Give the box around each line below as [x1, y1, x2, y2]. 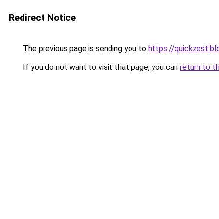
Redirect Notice [9, 12, 76, 23]
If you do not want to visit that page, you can [21, 63, 180, 72]
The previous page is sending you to [21, 44, 148, 53]
